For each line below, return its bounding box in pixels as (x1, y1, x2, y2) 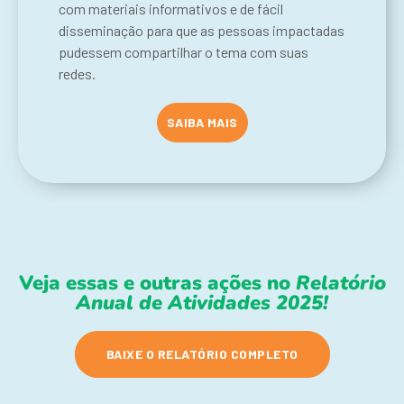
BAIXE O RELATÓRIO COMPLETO (106, 345, 298, 362)
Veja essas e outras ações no (18, 269, 296, 297)
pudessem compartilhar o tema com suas (59, 42, 308, 60)
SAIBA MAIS (166, 114, 238, 130)
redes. (59, 64, 96, 82)
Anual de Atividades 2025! (76, 289, 328, 317)
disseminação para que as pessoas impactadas (59, 21, 344, 39)
